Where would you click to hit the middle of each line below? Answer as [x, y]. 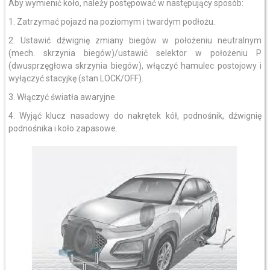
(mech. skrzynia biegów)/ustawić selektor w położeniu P [135, 53]
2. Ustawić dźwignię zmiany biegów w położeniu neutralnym [135, 40]
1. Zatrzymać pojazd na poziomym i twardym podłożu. [111, 22]
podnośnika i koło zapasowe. [63, 128]
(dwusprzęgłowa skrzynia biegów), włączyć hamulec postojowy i [135, 66]
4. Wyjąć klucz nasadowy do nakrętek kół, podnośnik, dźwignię [135, 116]
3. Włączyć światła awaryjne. [62, 97]
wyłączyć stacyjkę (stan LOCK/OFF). [76, 78]
